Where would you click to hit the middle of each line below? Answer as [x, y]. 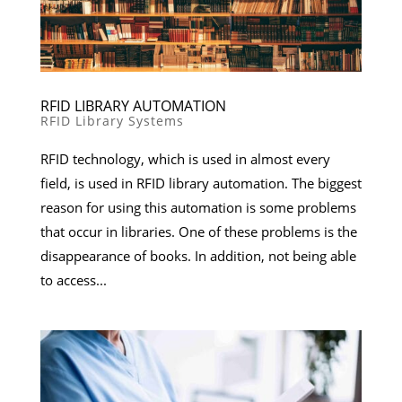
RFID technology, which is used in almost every [185, 159]
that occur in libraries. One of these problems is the [198, 232]
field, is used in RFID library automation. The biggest [201, 184]
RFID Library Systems [112, 121]
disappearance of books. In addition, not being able [198, 256]
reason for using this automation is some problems [198, 208]
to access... [73, 280]
